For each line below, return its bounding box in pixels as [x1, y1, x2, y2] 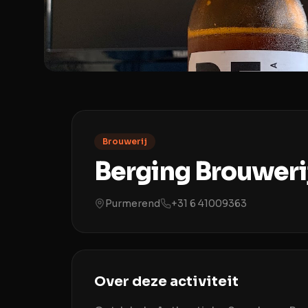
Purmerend [105, 197, 160, 210]
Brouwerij [102, 136, 147, 146]
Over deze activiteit [94, 273, 239, 290]
